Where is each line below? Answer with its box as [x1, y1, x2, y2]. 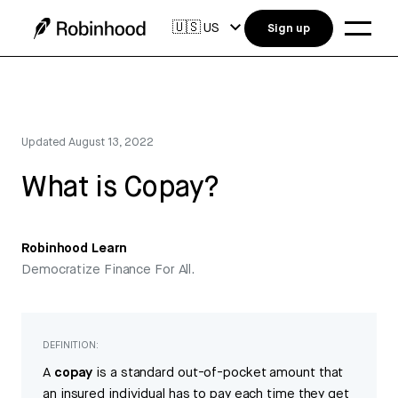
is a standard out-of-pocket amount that [92, 364, 344, 382]
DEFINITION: [43, 338, 99, 352]
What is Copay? [21, 169, 219, 208]
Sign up [267, 20, 310, 36]
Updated [21, 134, 69, 150]
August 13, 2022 [68, 134, 154, 150]
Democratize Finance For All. [21, 261, 195, 279]
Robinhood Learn [21, 240, 127, 258]
